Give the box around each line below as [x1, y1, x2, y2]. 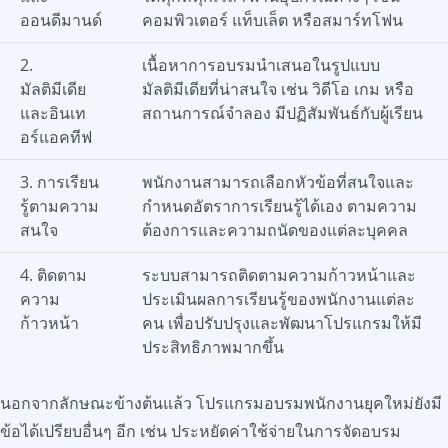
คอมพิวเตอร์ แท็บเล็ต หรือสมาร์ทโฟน [141, 8, 403, 31]
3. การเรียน [19, 170, 99, 193]
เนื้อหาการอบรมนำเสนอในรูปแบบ [141, 53, 380, 76]
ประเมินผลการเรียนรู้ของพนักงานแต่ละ [141, 287, 415, 310]
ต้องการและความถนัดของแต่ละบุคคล [141, 218, 408, 241]
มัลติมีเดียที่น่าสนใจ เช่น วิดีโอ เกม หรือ [141, 77, 414, 100]
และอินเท [19, 101, 86, 124]
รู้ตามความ [19, 194, 99, 217]
